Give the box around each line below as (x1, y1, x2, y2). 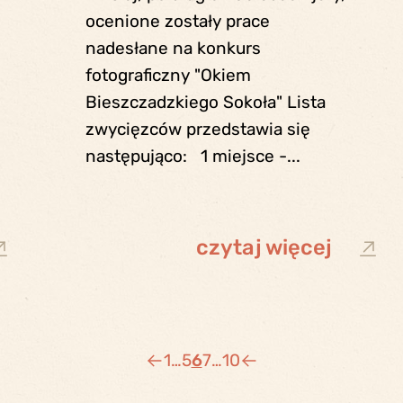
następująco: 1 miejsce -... (85, 146, 300, 167)
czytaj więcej (196, 235, 333, 261)
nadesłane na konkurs (85, 38, 261, 59)
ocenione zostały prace (85, 11, 270, 32)
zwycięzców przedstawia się (85, 119, 310, 140)
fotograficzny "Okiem (85, 65, 251, 86)
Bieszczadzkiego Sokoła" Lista (85, 92, 326, 113)
